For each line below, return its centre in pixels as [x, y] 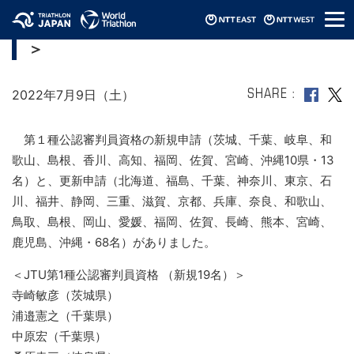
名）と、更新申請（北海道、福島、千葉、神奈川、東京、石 [172, 181]
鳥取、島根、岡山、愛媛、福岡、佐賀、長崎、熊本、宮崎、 [172, 222]
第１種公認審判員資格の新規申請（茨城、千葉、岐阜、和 [172, 139]
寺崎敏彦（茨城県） [65, 295]
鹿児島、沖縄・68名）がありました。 [114, 242]
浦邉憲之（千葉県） [65, 316]
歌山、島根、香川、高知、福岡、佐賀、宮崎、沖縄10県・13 [173, 160]
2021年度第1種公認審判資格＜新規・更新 [184, 32]
